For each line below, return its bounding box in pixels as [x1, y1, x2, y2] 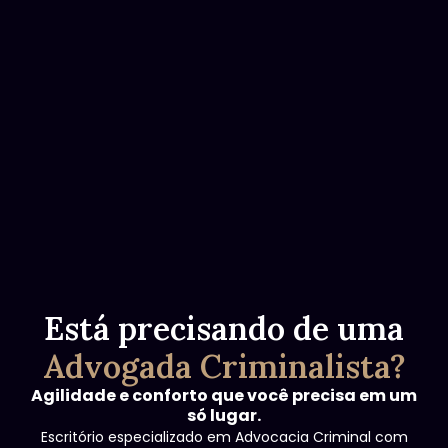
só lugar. [187, 404, 261, 427]
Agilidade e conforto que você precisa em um [31, 384, 417, 407]
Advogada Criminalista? [42, 346, 406, 387]
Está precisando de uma [44, 308, 404, 349]
